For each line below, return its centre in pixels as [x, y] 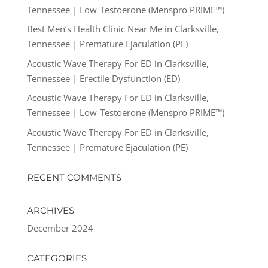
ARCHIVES [50, 210]
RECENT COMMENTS [74, 177]
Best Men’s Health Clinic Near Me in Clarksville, [123, 29]
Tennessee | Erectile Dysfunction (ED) [103, 78]
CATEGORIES [57, 258]
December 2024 [60, 228]
